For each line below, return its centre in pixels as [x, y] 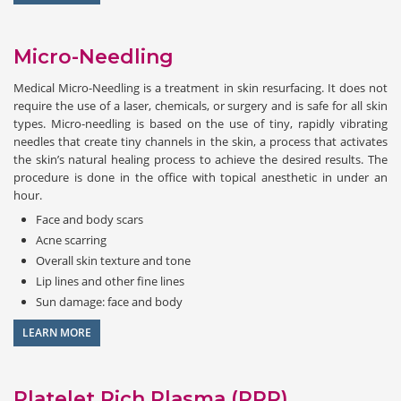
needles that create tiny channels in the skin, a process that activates [200, 141]
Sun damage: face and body [109, 301]
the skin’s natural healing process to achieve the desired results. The [200, 159]
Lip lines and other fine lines [110, 281]
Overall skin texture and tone [113, 260]
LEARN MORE [57, 332]
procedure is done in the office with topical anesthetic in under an [200, 177]
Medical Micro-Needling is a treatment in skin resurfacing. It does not [200, 87]
